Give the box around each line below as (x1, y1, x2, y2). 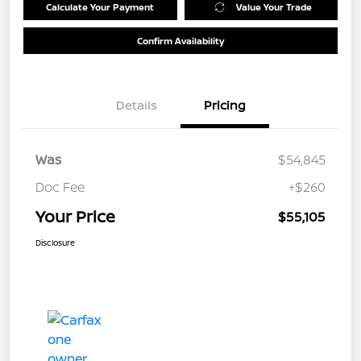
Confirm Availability (137, 35, 224, 48)
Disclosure (35, 237, 75, 249)
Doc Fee (35, 178, 85, 197)
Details (115, 97, 157, 114)
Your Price (35, 205, 115, 228)
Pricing (204, 97, 246, 114)
